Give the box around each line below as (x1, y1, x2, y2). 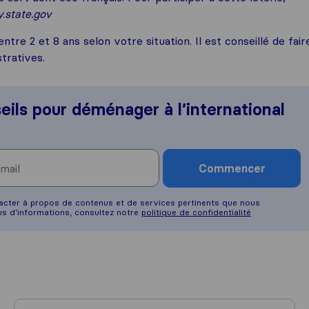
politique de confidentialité (141, 207, 251, 217)
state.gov (5, 7, 51, 21)
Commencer (198, 161, 266, 175)
